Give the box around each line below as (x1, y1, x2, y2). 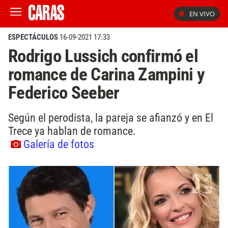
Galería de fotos (23, 137, 94, 151)
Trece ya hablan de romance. (8, 124, 136, 137)
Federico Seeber (8, 82, 120, 103)
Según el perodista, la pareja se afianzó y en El (8, 110, 213, 124)
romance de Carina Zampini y (8, 64, 205, 85)
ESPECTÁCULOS (8, 33, 58, 42)
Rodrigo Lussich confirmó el (8, 45, 198, 67)
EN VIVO (189, 9, 215, 18)
